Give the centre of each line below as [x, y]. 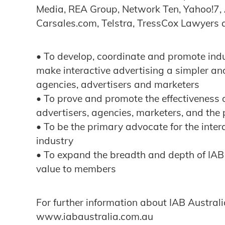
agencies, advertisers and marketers [119, 85]
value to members [77, 169]
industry [56, 141]
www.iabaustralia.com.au [96, 216]
